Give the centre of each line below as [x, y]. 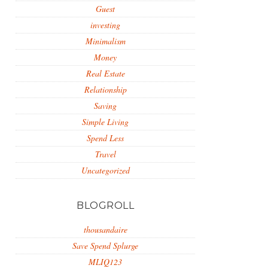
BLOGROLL [105, 205]
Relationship [105, 89]
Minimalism [105, 41]
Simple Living [105, 122]
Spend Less [105, 138]
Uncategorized [105, 170]
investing [105, 25]
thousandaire [105, 229]
